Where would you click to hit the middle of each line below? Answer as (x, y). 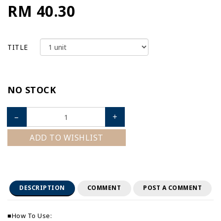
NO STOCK (32, 90)
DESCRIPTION (42, 188)
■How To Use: (30, 216)
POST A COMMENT (172, 188)
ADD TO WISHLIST (67, 138)
